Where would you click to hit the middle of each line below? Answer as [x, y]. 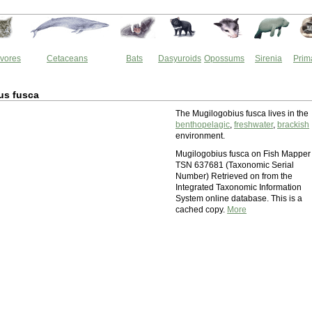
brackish [293, 125]
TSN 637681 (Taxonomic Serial [235, 165]
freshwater [253, 125]
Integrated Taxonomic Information [239, 187]
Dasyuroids [180, 58]
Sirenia [268, 58]
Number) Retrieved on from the [234, 176]
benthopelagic [203, 125]
